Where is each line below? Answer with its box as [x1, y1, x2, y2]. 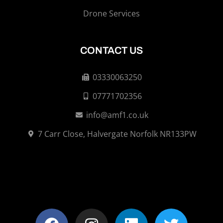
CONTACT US [80, 45, 143, 56]
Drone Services [83, 8, 140, 19]
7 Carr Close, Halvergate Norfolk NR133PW [37, 128, 197, 140]
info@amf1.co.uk [86, 110, 148, 121]
